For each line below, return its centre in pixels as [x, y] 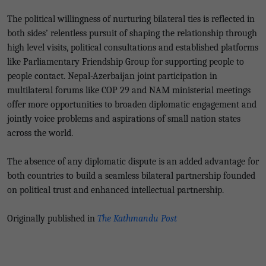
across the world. [40, 133]
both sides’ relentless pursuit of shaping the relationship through [132, 33]
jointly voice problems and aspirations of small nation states [124, 119]
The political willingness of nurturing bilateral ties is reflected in [131, 19]
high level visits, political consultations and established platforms [133, 47]
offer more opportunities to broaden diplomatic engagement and [132, 104]
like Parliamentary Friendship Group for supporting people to [126, 62]
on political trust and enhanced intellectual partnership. [115, 190]
